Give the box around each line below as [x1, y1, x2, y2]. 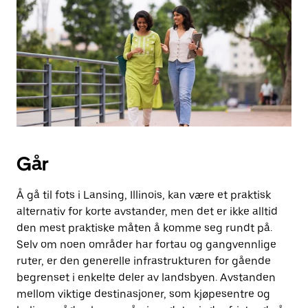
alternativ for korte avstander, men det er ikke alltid [16, 205, 278, 218]
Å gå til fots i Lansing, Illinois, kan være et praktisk [16, 188, 271, 201]
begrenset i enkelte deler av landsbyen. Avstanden [16, 271, 276, 284]
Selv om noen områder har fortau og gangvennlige [16, 238, 276, 251]
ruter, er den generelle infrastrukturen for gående [16, 254, 271, 267]
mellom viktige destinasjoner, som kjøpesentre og [16, 287, 270, 300]
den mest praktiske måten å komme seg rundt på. [16, 221, 272, 234]
